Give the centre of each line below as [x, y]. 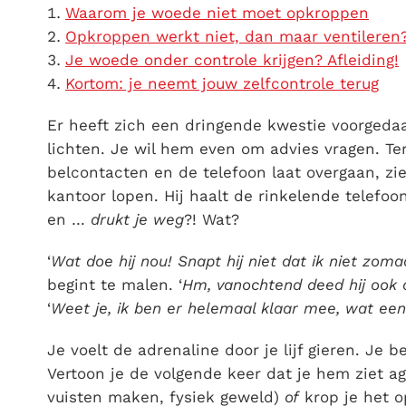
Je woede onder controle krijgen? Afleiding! [232, 60]
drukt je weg [137, 220]
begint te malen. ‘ [115, 285]
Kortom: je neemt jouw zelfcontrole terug [222, 84]
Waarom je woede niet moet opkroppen [217, 13]
